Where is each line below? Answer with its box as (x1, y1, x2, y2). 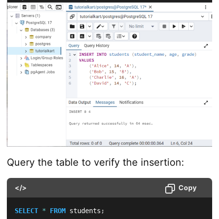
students (65, 207, 101, 215)
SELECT (14, 207, 38, 215)
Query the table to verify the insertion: (6, 156, 184, 169)
